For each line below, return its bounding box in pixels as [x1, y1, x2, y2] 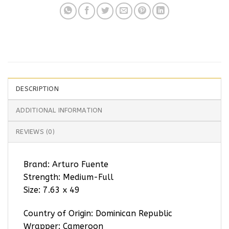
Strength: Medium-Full [24, 172, 113, 182]
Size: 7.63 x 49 [24, 185, 80, 195]
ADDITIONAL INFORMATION [16, 106, 103, 114]
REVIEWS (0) [16, 127, 55, 135]
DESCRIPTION [16, 84, 59, 93]
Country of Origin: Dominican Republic [24, 208, 172, 218]
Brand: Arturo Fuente [24, 159, 108, 169]
